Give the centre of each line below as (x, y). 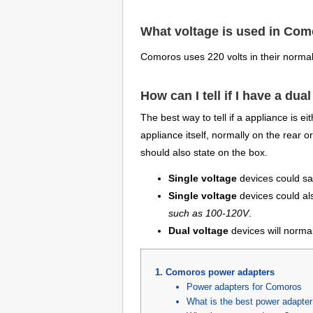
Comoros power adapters (220, 272)
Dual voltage (198, 231)
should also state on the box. (204, 153)
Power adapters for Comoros (244, 286)
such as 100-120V (209, 214)
